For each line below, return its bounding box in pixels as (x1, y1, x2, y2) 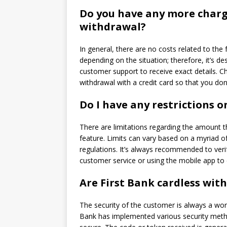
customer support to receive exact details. (80, 66, 217, 76)
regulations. (80, 144, 118, 154)
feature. (80, 133, 105, 143)
